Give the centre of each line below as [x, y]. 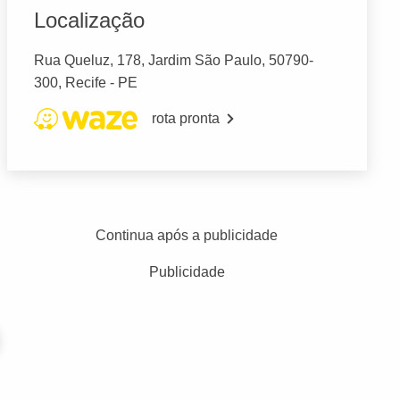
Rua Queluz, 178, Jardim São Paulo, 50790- [173, 61]
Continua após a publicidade [187, 236]
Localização [89, 21]
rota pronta [185, 119]
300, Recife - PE [85, 83]
